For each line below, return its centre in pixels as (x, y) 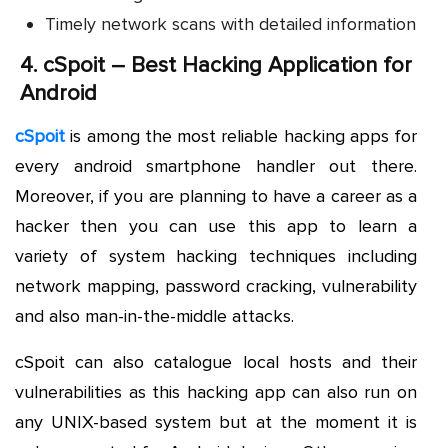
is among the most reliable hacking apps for (241, 135)
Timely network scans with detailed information (230, 23)
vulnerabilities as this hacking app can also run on (216, 391)
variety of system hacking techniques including (216, 255)
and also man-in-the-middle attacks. (154, 315)
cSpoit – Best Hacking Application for (227, 65)
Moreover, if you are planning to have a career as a (216, 195)
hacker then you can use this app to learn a (216, 225)
